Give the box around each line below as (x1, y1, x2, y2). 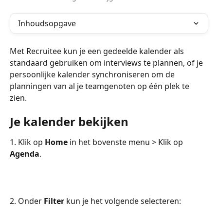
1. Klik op (10, 137, 45, 148)
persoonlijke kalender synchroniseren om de (10, 69, 177, 80)
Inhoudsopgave (18, 18, 76, 29)
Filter (44, 196, 64, 207)
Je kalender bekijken (10, 113, 128, 130)
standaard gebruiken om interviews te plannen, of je (10, 57, 205, 68)
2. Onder (10, 196, 44, 207)
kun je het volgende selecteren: (64, 196, 181, 207)
